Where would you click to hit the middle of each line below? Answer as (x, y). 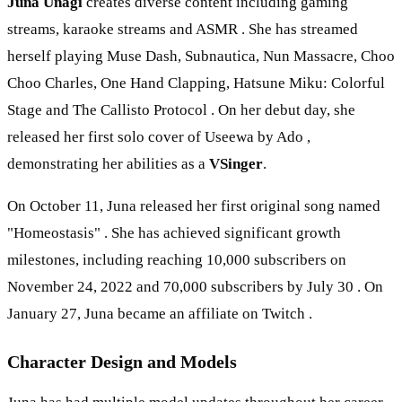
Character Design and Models (122, 361)
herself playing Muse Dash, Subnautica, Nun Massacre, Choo (201, 56)
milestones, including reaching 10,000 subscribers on (177, 259)
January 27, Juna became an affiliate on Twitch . (160, 313)
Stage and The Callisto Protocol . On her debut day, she (181, 109)
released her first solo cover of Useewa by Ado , (159, 136)
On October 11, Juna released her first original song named (194, 205)
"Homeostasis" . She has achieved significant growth (174, 232)
